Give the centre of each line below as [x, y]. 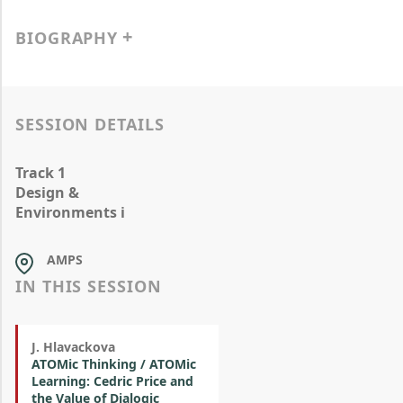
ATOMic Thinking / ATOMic [114, 364]
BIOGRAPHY [67, 38]
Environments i [70, 212]
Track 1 [40, 173]
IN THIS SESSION [89, 286]
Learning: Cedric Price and [112, 381]
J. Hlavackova [73, 347]
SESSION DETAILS [90, 124]
